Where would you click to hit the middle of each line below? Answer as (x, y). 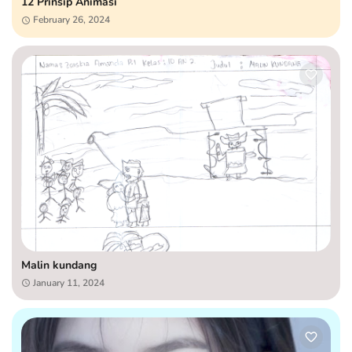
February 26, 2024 (71, 19)
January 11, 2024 (69, 282)
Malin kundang (59, 265)
